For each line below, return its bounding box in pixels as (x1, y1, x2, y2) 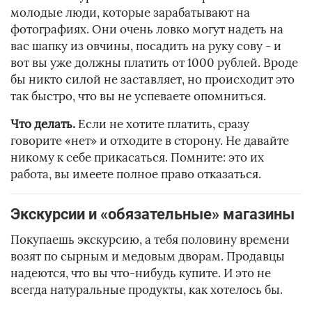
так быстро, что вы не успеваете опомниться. (10, 88, 266, 104)
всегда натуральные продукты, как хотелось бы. (10, 282, 283, 298)
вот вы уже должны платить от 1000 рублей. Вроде (10, 55, 298, 71)
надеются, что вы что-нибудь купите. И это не (10, 265, 271, 281)
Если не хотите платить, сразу (75, 116, 249, 132)
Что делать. (10, 116, 75, 132)
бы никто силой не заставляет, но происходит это (10, 72, 295, 88)
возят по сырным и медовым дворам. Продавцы (10, 249, 285, 265)
